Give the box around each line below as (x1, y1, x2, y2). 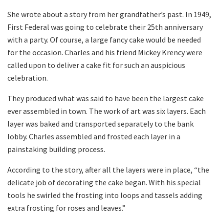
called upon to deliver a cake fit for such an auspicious (7, 60, 185, 70)
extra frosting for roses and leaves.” (7, 202, 126, 213)
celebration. (7, 72, 48, 83)
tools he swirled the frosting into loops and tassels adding (7, 190, 202, 200)
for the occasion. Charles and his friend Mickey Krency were (7, 47, 202, 57)
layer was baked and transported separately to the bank (7, 118, 194, 129)
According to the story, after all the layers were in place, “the (7, 164, 209, 175)
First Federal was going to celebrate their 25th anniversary (7, 22, 203, 32)
